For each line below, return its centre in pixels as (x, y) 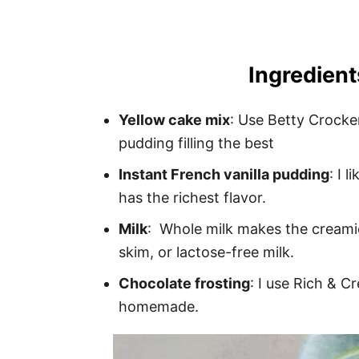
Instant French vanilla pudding (224, 174)
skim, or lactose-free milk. (206, 252)
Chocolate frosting (184, 283)
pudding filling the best (196, 143)
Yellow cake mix (174, 119)
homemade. (159, 306)
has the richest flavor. (192, 197)
